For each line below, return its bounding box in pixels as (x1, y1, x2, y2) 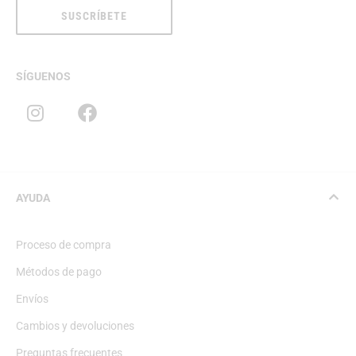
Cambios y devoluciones (16, 319, 134, 332)
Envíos (16, 292, 48, 305)
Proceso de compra (16, 238, 111, 251)
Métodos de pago (16, 265, 102, 278)
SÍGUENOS (16, 70, 71, 83)
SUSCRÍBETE (61, 10, 127, 23)
